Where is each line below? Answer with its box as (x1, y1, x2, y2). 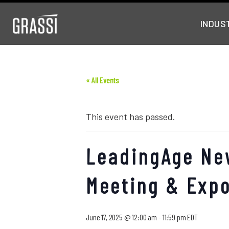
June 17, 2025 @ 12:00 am (86, 212, 157, 222)
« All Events (86, 75, 119, 85)
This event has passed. (86, 111, 175, 122)
